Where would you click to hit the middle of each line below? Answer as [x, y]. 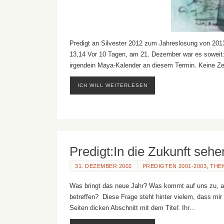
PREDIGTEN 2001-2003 [174, 166]
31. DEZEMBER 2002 [103, 166]
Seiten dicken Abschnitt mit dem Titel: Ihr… [133, 208]
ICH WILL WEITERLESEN [112, 85]
